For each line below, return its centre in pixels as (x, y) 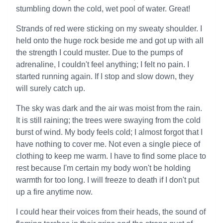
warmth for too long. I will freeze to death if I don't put (108, 180)
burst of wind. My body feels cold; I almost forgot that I (109, 132)
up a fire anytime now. (54, 192)
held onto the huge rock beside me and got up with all (110, 41)
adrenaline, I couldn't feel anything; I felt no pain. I (103, 64)
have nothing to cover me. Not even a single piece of (108, 144)
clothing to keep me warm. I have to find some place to (111, 156)
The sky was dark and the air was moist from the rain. (109, 108)
